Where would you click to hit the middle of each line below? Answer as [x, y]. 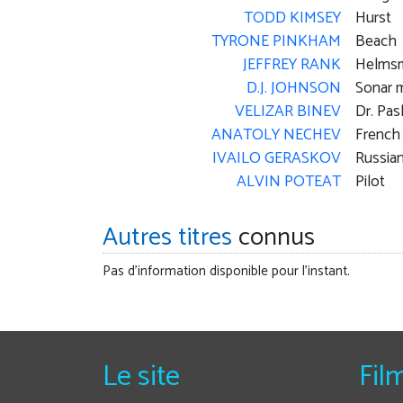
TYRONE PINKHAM [276, 42]
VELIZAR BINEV [287, 112]
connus [273, 238]
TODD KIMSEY [292, 19]
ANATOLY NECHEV [276, 136]
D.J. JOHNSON [293, 89]
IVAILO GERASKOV [276, 159]
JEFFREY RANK [291, 66]
